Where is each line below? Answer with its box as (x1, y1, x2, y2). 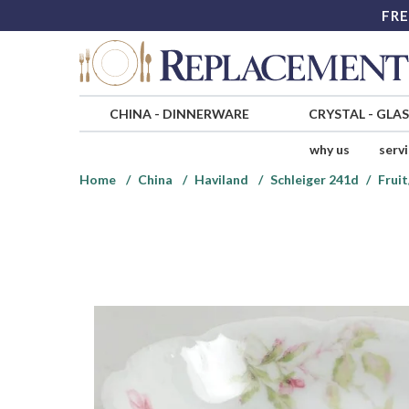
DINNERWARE (162, 106, 249, 122)
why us (309, 142, 350, 158)
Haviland (194, 172, 248, 188)
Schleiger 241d (270, 172, 359, 188)
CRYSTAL (308, 106, 365, 122)
